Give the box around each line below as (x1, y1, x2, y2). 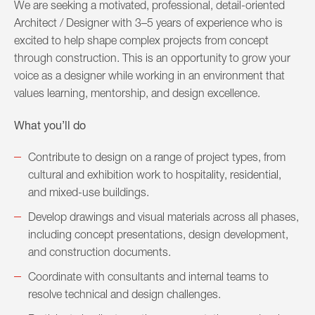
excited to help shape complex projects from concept (14, 34, 269, 47)
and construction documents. (28, 245, 171, 259)
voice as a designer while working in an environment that (14, 69, 285, 82)
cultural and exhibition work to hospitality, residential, (28, 168, 281, 181)
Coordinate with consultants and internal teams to (28, 270, 269, 283)
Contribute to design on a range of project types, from (28, 150, 285, 164)
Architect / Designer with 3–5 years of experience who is (14, 16, 283, 30)
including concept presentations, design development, (28, 228, 288, 241)
